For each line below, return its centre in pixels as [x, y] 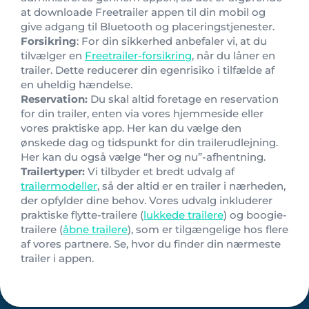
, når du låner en [233, 55]
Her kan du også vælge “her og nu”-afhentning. [143, 157]
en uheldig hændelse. [77, 84]
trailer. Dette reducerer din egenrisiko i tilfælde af [148, 70]
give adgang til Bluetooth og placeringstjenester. [148, 26]
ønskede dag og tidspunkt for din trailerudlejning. [149, 142]
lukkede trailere [183, 215]
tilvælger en [53, 55]
